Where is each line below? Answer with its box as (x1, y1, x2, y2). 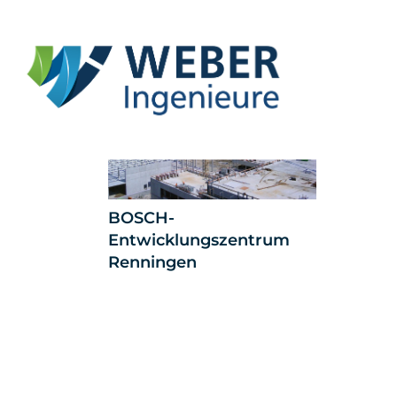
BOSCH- (108, 207, 175, 228)
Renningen (108, 252, 197, 272)
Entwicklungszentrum (108, 230, 290, 250)
